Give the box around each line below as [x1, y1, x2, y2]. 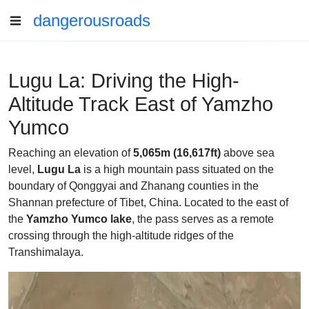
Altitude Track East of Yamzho [8, 93, 273, 115]
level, [8, 163, 37, 175]
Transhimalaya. [8, 246, 83, 258]
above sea [221, 147, 275, 159]
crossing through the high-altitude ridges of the [8, 230, 234, 241]
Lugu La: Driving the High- [8, 70, 239, 92]
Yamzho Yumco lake [26, 213, 132, 225]
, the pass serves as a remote [132, 213, 274, 225]
